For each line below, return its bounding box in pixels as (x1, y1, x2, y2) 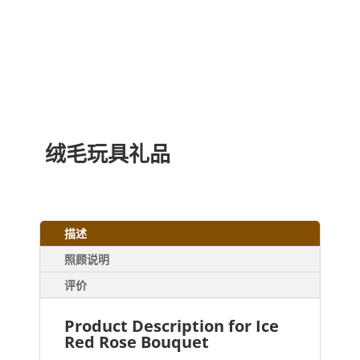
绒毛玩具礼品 (45, 141, 171, 167)
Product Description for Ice (64, 315, 280, 337)
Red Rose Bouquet (64, 331, 210, 354)
